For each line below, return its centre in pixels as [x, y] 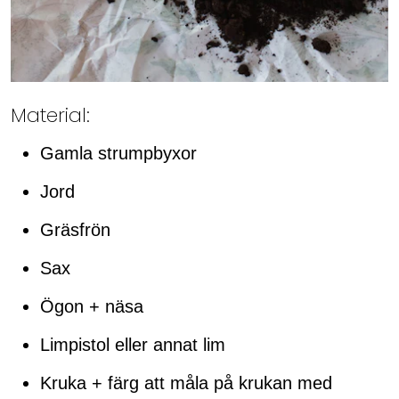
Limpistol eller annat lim [133, 344]
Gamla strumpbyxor [118, 153]
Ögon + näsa [92, 306]
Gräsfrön [75, 229]
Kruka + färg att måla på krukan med [186, 383]
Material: [50, 115]
